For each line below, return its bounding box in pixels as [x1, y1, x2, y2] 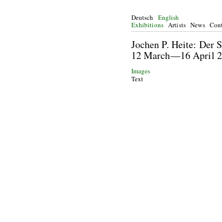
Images [131, 66, 151, 75]
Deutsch [131, 13, 154, 22]
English [158, 13, 179, 22]
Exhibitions [131, 20, 164, 29]
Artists [168, 20, 186, 29]
